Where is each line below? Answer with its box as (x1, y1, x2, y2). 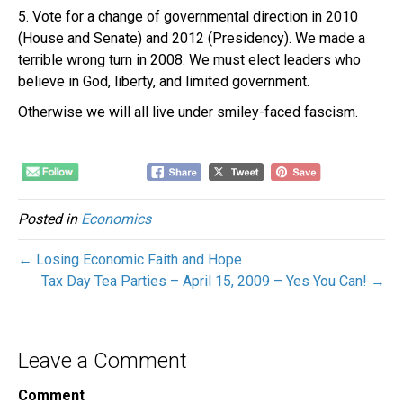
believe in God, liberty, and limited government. (18, 72, 309, 90)
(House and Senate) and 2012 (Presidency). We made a (18, 29, 365, 47)
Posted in (18, 210, 81, 228)
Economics (81, 210, 151, 228)
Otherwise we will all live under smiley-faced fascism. (18, 103, 358, 121)
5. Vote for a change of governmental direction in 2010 (18, 7, 358, 25)
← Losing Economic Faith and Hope (18, 251, 242, 269)
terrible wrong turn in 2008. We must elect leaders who (18, 50, 361, 68)
